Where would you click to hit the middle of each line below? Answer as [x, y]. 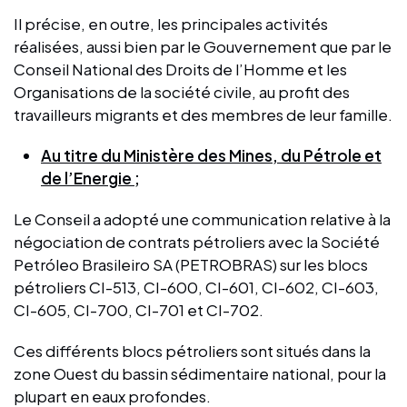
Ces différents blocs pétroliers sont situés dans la [192, 350]
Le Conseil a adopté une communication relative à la [202, 218]
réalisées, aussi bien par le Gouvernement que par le [203, 46]
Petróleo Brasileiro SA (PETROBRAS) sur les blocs [191, 264]
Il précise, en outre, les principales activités [171, 23]
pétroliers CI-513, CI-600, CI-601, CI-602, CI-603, [196, 287]
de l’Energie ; [90, 178]
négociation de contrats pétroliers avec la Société [197, 241]
